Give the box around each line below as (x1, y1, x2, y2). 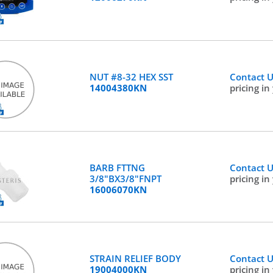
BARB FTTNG (89, 161, 145, 174)
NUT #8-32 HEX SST (89, 71, 173, 83)
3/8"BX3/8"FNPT (89, 172, 161, 185)
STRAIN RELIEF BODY (89, 252, 181, 264)
